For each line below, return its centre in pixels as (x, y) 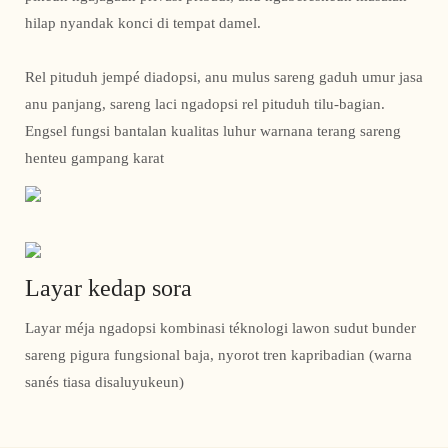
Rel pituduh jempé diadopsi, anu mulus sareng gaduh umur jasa (224, 77)
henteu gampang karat (96, 158)
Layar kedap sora (108, 288)
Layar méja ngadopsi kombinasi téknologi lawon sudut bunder (220, 327)
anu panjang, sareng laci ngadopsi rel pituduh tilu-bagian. (205, 104)
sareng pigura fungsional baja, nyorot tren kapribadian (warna (218, 354)
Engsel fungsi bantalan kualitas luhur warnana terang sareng (213, 131)
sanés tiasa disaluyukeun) (104, 381)
